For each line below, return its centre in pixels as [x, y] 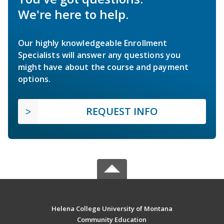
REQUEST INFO [122, 111]
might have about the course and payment [103, 67]
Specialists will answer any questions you [99, 55]
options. [34, 79]
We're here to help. [73, 14]
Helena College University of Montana [112, 209]
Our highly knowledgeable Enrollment [93, 43]
